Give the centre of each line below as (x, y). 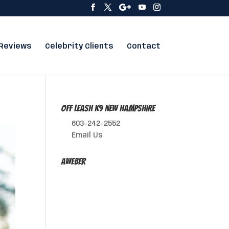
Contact (143, 47)
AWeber (73, 161)
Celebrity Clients (79, 47)
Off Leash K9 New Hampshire (108, 108)
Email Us (87, 135)
